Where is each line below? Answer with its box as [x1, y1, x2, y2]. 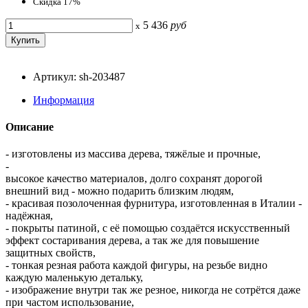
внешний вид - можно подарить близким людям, [5, 185, 234, 197]
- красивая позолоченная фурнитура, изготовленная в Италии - [5, 197, 302, 210]
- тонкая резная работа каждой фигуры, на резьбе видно [5, 259, 267, 272]
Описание [5, 120, 54, 133]
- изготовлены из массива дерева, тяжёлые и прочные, [5, 148, 261, 160]
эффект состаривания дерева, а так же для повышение [5, 234, 259, 247]
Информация [33, 93, 94, 106]
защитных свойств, [5, 247, 96, 259]
